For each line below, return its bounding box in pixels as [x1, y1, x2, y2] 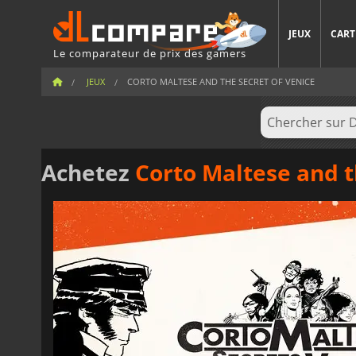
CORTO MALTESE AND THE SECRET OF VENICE [127, 75, 315, 87]
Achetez [41, 157, 135, 188]
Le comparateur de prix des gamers [53, 45, 246, 60]
